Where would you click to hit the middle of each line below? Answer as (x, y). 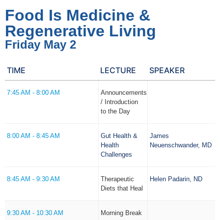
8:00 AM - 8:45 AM (34, 136)
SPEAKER (167, 70)
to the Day (116, 111)
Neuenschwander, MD (181, 145)
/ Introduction (120, 102)
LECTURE (118, 70)
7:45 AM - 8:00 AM (34, 93)
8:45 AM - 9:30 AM (34, 179)
